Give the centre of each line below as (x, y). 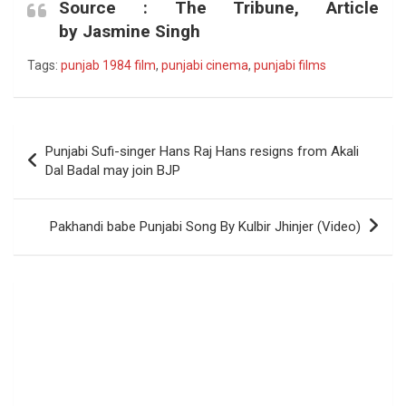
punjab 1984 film (108, 65)
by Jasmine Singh (130, 31)
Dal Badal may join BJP (113, 170)
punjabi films (290, 65)
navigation (66, 166)
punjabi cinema (205, 65)
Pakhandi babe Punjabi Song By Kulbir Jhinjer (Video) (205, 226)
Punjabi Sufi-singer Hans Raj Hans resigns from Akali (202, 151)
